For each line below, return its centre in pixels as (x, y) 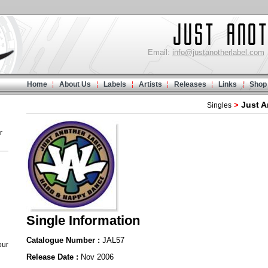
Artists (150, 84)
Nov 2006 (97, 257)
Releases (190, 84)
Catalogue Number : (64, 240)
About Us (75, 84)
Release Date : (54, 257)
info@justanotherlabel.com (218, 52)
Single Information (83, 220)
